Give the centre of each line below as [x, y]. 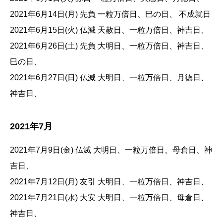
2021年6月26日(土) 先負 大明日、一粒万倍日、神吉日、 [109, 46]
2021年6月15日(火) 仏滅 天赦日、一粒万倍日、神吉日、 [109, 30]
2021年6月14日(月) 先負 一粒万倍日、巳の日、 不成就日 [110, 14]
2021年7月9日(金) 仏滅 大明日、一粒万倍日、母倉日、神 [111, 150]
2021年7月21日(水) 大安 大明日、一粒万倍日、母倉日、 [109, 198]
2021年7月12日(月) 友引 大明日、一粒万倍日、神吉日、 [109, 182]
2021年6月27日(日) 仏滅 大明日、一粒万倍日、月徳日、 [109, 78]
